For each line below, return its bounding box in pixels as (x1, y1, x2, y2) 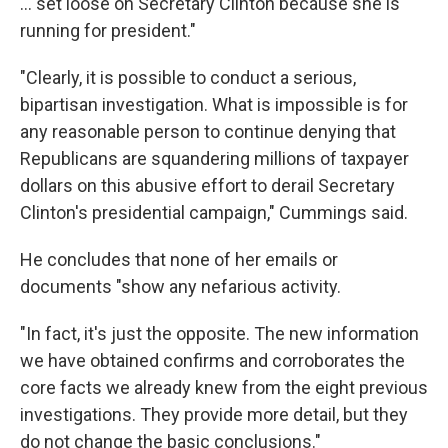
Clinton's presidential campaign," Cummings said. (20, 202, 408, 224)
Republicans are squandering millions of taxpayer (20, 148, 409, 170)
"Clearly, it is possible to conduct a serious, (20, 67, 356, 89)
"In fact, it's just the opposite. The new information (20, 323, 419, 345)
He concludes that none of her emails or (20, 249, 338, 271)
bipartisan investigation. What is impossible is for (20, 94, 408, 116)
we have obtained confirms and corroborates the (20, 350, 405, 372)
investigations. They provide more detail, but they (20, 404, 408, 426)
